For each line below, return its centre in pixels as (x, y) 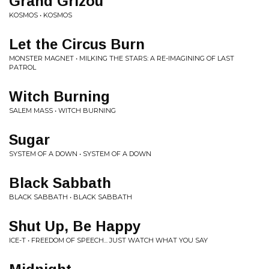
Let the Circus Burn (77, 44)
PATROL (23, 67)
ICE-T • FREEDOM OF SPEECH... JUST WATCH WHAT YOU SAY (108, 240)
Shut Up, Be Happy (75, 226)
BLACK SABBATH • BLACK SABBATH (71, 197)
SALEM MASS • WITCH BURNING (62, 110)
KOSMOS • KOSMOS (41, 15)
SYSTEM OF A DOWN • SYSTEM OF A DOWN (80, 154)
